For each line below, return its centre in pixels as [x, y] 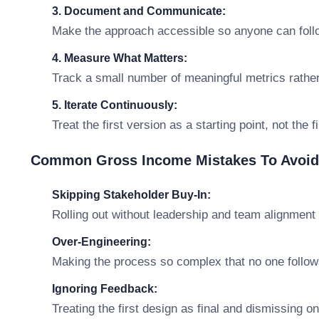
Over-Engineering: [101, 242]
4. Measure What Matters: [120, 58]
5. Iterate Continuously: [115, 105]
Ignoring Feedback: [105, 289]
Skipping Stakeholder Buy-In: [131, 195]
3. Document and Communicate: [139, 11]
